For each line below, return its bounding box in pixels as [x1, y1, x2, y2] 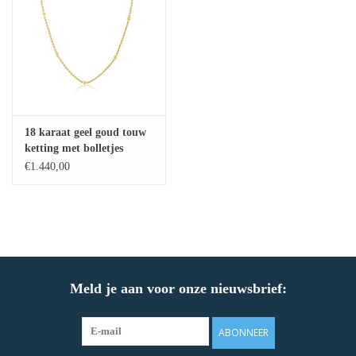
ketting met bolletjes [25, 142, 123, 155]
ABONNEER [218, 326, 269, 340]
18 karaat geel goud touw [25, 126, 146, 139]
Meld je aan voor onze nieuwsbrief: [69, 281, 287, 297]
